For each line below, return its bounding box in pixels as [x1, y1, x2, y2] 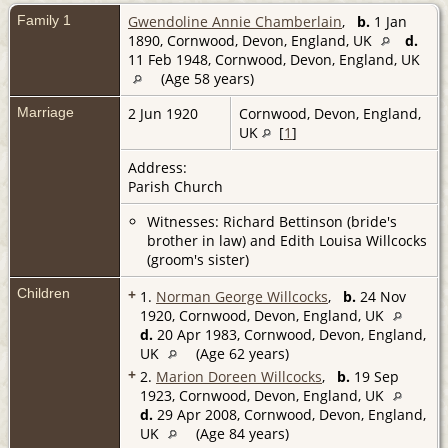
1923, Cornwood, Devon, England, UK [140, 385, 388, 405]
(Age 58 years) [157, 68, 258, 88]
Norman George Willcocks [156, 286, 328, 306]
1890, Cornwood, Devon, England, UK [128, 30, 376, 50]
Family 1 [17, 11, 71, 28]
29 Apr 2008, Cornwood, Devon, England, [153, 404, 426, 424]
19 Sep [350, 366, 399, 386]
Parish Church [128, 176, 227, 196]
